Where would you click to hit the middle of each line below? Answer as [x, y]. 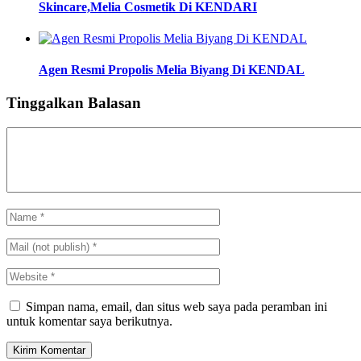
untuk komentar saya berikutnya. [89, 322]
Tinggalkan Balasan [74, 103]
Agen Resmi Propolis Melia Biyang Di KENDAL [172, 70]
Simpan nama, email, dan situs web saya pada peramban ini [176, 307]
